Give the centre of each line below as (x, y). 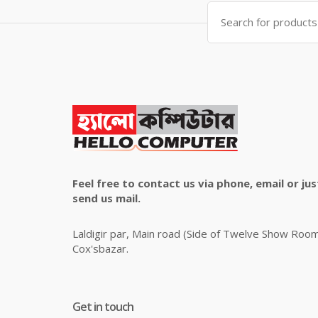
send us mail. (106, 198)
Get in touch (103, 307)
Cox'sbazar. (100, 249)
